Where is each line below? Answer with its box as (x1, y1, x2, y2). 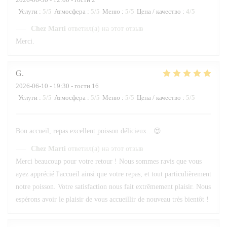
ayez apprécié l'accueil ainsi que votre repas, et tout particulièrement (16, 170, 211, 178)
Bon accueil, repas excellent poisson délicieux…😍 (16, 127, 161, 135)
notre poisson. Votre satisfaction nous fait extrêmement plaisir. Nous (16, 183, 211, 191)
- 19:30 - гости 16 (48, 82, 99, 90)
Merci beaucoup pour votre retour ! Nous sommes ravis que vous (16, 158, 202, 165)
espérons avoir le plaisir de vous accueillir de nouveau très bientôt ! (16, 196, 209, 203)
